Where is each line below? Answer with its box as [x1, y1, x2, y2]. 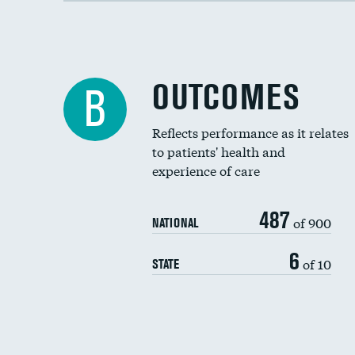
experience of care [152, 161, 260, 179]
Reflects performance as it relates [152, 123, 349, 141]
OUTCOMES [152, 77, 300, 117]
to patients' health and [152, 142, 285, 160]
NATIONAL [152, 215, 198, 231]
